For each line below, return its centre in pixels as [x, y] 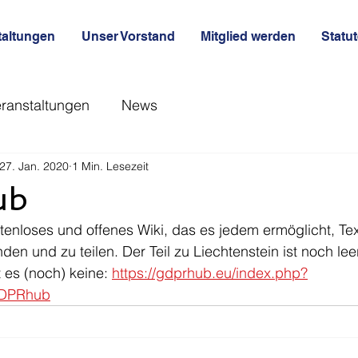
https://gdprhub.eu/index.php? [210, 273]
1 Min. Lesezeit [110, 166]
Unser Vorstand [128, 36]
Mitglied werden [248, 36]
